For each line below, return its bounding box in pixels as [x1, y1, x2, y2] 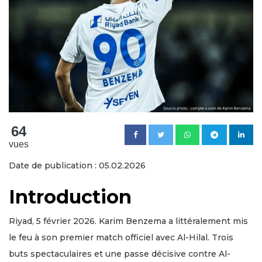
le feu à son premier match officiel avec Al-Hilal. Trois [9, 232, 233, 243]
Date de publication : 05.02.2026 [9, 160, 146, 171]
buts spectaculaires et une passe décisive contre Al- [9, 248, 230, 259]
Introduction [9, 185, 132, 208]
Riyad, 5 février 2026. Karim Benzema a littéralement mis [9, 215, 248, 226]
